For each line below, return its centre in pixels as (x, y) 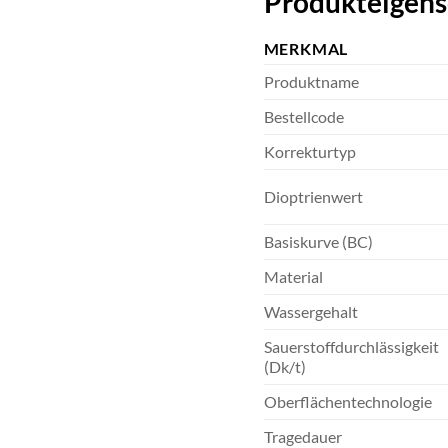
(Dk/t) (284, 367)
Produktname (311, 82)
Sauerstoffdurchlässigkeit (351, 347)
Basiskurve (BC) (318, 242)
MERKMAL (306, 49)
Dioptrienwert (313, 197)
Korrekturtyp (309, 152)
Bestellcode (303, 117)
